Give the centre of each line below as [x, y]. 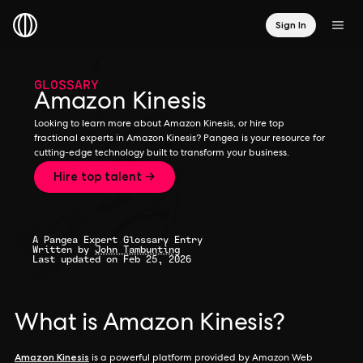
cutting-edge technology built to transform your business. [162, 154]
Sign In [291, 25]
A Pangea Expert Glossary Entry [117, 239]
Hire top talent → [105, 177]
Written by [64, 249]
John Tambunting [137, 249]
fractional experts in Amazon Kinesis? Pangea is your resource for [179, 139]
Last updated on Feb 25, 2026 [112, 259]
